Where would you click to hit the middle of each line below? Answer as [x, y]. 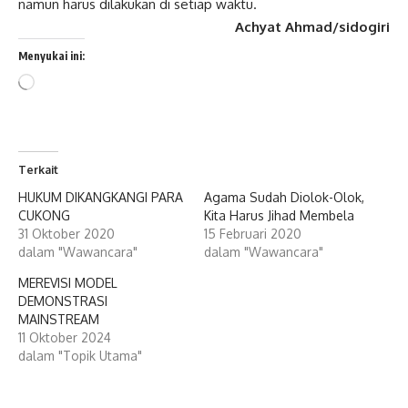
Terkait [38, 169]
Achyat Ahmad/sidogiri [312, 26]
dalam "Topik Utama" [80, 355]
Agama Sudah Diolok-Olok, [284, 197]
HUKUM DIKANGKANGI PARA [101, 197]
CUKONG [44, 215]
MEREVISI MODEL [68, 282]
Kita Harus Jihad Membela [279, 215]
